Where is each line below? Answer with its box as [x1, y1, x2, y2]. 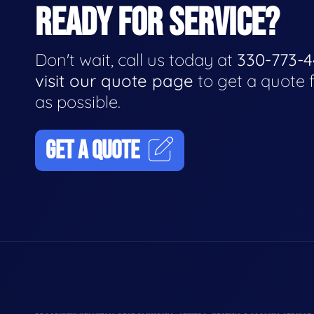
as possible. [35, 90, 121, 112]
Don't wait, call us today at [35, 48, 237, 70]
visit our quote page [35, 69, 193, 91]
